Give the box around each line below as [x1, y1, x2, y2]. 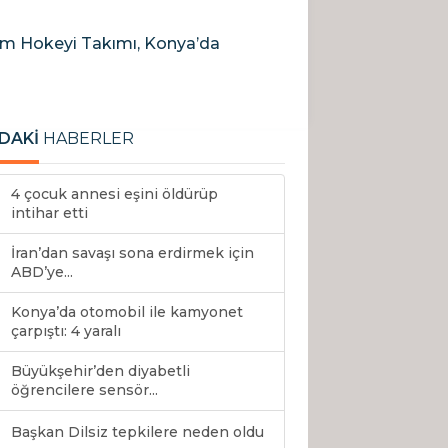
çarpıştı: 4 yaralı [11, 322, 121, 341]
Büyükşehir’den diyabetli [11, 362, 190, 381]
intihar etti [11, 204, 88, 223]
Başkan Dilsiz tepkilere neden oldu [11, 423, 264, 442]
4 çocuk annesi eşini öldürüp [11, 185, 218, 204]
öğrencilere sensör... [11, 381, 158, 400]
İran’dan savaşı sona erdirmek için [11, 244, 254, 263]
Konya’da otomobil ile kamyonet [11, 303, 243, 322]
